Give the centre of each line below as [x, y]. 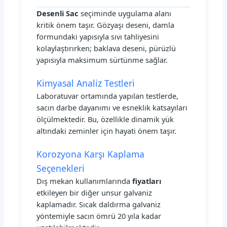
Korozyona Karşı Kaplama [91, 154]
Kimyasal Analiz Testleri [86, 83]
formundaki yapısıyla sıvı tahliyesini [98, 36]
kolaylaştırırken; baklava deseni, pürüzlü [106, 48]
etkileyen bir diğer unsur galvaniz [94, 192]
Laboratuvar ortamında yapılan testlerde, [108, 96]
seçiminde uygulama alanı [125, 13]
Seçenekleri [61, 168]
